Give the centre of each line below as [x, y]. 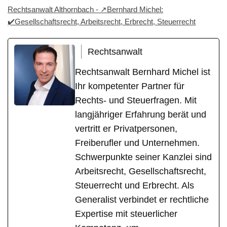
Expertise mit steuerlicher [126, 214]
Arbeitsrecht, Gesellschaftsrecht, [141, 171]
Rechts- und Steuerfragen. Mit [136, 100]
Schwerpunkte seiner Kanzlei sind [143, 157]
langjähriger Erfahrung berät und [141, 114]
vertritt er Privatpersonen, [126, 128]
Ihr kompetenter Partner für [130, 86]
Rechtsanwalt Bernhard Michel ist [143, 72]
